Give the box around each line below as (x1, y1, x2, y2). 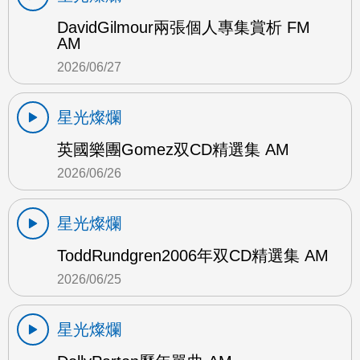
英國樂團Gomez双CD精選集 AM (57, 141, 289, 159)
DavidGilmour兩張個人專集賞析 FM (57, 18, 310, 37)
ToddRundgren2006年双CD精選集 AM (57, 247, 329, 265)
